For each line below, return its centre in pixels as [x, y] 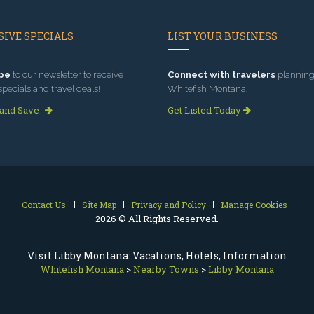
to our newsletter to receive [67, 75]
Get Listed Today [205, 110]
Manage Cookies [254, 205]
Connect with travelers [221, 75]
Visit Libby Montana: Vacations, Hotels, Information [157, 256]
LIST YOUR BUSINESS [223, 36]
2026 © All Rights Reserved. [157, 219]
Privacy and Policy [169, 205]
